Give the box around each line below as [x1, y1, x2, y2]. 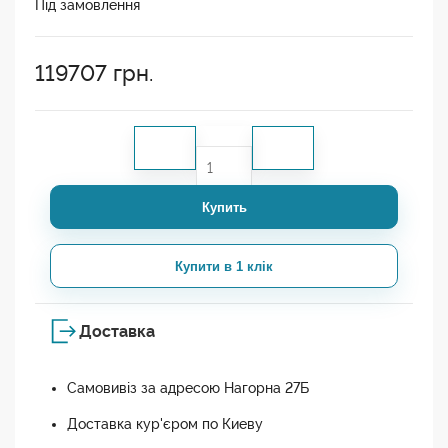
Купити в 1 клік [175, 258, 273, 274]
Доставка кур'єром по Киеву [67, 416, 263, 433]
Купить [201, 199, 247, 215]
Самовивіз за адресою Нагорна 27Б [67, 380, 309, 397]
